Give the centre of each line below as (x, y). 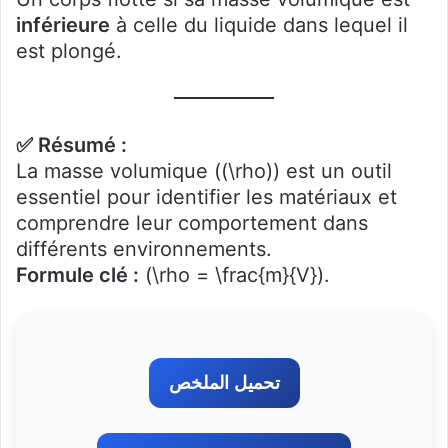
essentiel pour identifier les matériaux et (206, 197)
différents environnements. (144, 249)
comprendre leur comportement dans (192, 223)
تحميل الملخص (224, 383)
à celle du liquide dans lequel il (259, 25)
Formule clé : (77, 275)
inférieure (63, 25)
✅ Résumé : (71, 145)
